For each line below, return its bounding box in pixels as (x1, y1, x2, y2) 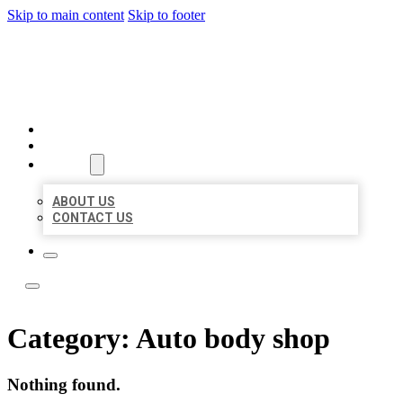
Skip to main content (7, 7, 124, 22)
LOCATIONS (43, 138, 121, 154)
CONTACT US (52, 210, 133, 225)
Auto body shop (136, 322, 330, 355)
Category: (7, 322, 136, 355)
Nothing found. (7, 374, 121, 394)
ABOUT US (52, 194, 115, 209)
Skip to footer (128, 7, 205, 22)
